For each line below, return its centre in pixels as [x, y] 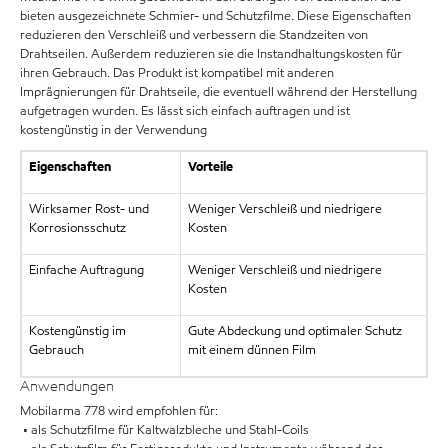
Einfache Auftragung [86, 270]
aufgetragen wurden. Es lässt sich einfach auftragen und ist [185, 111]
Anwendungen [67, 386]
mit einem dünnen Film [251, 350]
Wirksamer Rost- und [88, 209]
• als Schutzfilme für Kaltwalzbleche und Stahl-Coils [164, 429]
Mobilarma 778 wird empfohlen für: [119, 410]
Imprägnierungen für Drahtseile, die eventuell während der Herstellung [218, 92]
